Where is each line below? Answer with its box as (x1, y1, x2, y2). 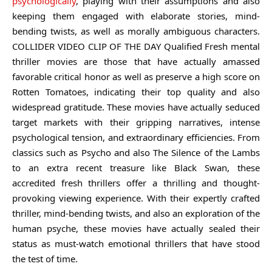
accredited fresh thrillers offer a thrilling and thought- (12, 176, 260, 189)
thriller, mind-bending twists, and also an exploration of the (12, 206, 260, 219)
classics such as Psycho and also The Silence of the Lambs (12, 146, 260, 158)
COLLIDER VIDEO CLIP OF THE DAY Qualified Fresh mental (12, 39, 260, 52)
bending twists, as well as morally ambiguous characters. (12, 24, 260, 37)
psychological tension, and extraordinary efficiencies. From (12, 131, 260, 143)
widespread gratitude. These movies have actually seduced (12, 100, 260, 113)
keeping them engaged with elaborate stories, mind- (12, 9, 260, 22)
